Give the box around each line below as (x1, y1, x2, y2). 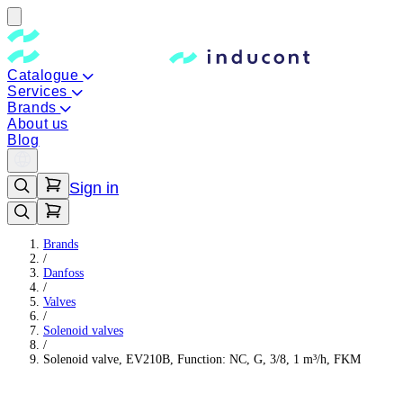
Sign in (69, 179, 119, 197)
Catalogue (7, 67, 84, 83)
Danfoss (43, 266, 84, 280)
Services (7, 84, 72, 99)
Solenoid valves (43, 324, 123, 337)
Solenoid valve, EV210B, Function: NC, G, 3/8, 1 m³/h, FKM (43, 353, 361, 366)
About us (7, 116, 69, 131)
